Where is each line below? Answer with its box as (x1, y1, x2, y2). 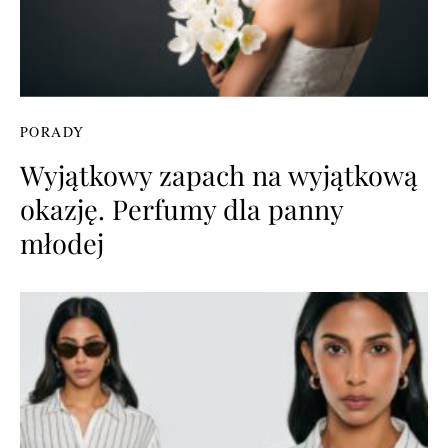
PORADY (20, 121, 85, 141)
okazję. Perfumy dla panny (20, 190, 343, 227)
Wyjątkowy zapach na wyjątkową (20, 156, 418, 193)
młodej (20, 224, 104, 261)
